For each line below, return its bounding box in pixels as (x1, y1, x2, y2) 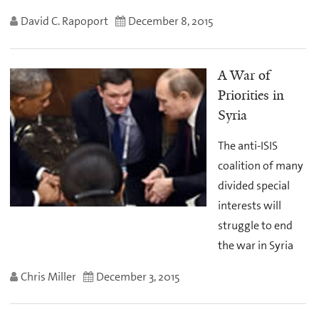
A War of (217, 66, 270, 84)
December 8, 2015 (128, 14, 214, 29)
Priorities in (217, 86, 284, 104)
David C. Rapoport (21, 14, 108, 29)
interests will (217, 198, 281, 214)
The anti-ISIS (217, 138, 278, 154)
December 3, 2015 (96, 268, 180, 284)
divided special (217, 178, 290, 194)
